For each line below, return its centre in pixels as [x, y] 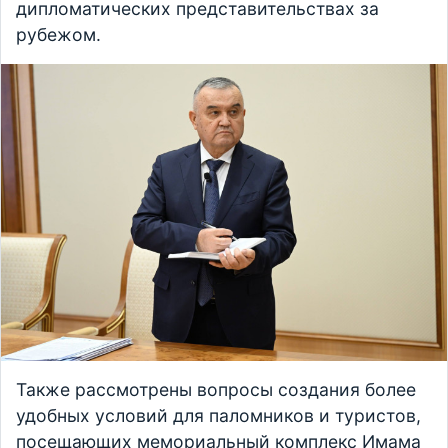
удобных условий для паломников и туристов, [218, 416]
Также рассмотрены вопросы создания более [216, 390]
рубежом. [58, 35]
